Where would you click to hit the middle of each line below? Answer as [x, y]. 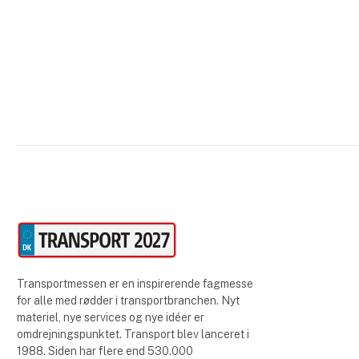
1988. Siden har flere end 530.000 [105, 351]
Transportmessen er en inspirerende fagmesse [135, 283]
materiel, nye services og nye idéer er [110, 317]
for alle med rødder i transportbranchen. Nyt [128, 300]
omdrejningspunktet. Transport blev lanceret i [133, 334]
